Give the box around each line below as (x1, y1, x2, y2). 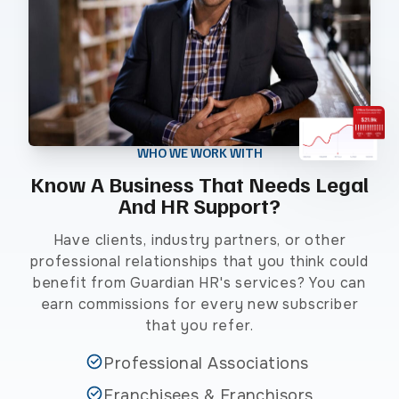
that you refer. (145, 316, 254, 336)
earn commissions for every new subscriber (40, 295, 359, 314)
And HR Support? (118, 191, 281, 219)
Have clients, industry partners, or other (53, 231, 346, 250)
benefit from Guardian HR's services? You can (32, 273, 367, 293)
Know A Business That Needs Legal (30, 170, 369, 198)
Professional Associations (103, 354, 309, 374)
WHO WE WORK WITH (136, 144, 263, 161)
